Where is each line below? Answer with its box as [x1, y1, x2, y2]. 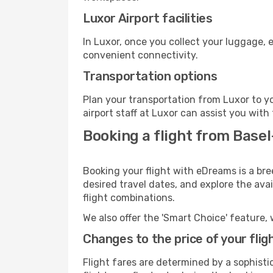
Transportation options [83, 69, 218, 83]
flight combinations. [83, 192, 175, 204]
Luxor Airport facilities [83, 11, 213, 26]
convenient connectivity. [83, 49, 198, 61]
